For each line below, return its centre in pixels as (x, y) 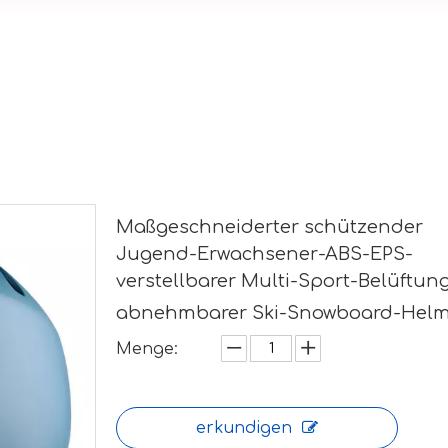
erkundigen (244, 428)
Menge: (147, 349)
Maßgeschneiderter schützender (269, 227)
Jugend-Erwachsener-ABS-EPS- (264, 254)
